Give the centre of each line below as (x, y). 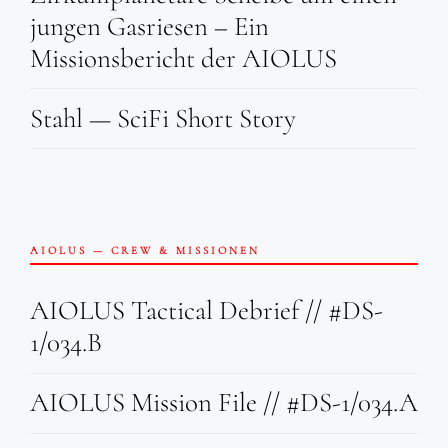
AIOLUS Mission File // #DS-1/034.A (224, 403)
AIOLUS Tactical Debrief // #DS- (206, 311)
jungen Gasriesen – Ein (149, 26)
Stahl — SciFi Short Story (163, 118)
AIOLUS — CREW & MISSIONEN (145, 250)
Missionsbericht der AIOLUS (183, 58)
